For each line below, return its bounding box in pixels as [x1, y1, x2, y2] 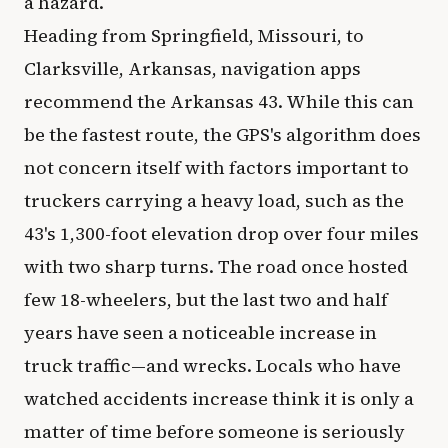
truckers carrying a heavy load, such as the [24, 188, 404, 213]
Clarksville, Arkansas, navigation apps [24, 56, 361, 81]
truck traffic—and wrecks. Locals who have [24, 353, 401, 378]
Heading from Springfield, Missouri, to [24, 23, 364, 48]
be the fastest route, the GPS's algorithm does [24, 122, 421, 147]
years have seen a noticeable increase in [24, 320, 377, 345]
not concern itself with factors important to [24, 155, 409, 180]
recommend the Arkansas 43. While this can [24, 89, 414, 114]
